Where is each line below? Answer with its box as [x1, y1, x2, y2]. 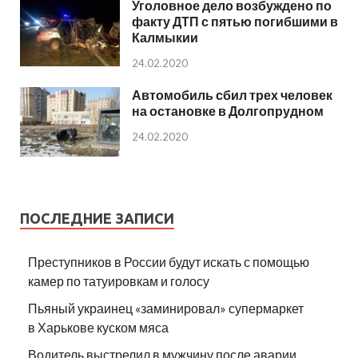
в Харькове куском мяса [28, 319, 169, 335]
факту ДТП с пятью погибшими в [132, 14, 338, 30]
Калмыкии [132, 30, 198, 46]
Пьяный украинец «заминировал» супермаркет [28, 300, 304, 316]
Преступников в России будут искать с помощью [28, 253, 309, 269]
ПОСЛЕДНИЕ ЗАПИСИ [20, 209, 174, 226]
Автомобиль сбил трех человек [132, 87, 332, 103]
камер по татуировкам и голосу [28, 272, 209, 288]
